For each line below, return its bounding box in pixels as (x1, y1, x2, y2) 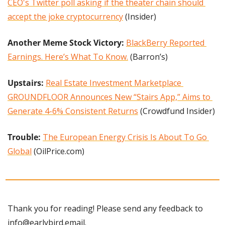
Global (8, 145, 32, 157)
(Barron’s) (128, 51, 168, 62)
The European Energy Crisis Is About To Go (43, 131, 207, 143)
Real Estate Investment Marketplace (46, 77, 181, 88)
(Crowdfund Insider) (138, 105, 215, 117)
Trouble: (8, 131, 43, 143)
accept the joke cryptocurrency (8, 11, 123, 22)
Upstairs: (8, 77, 46, 88)
